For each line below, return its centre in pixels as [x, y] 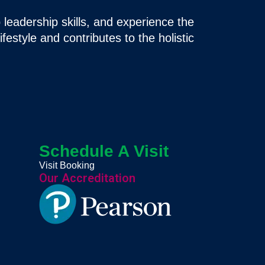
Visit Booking [67, 165]
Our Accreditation [87, 178]
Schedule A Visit [104, 151]
